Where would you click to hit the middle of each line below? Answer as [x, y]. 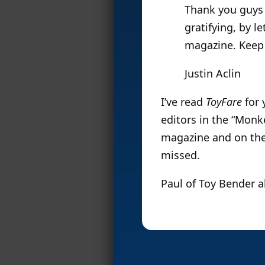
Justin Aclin [213, 73]
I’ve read [183, 101]
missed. [180, 155]
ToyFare [224, 101]
